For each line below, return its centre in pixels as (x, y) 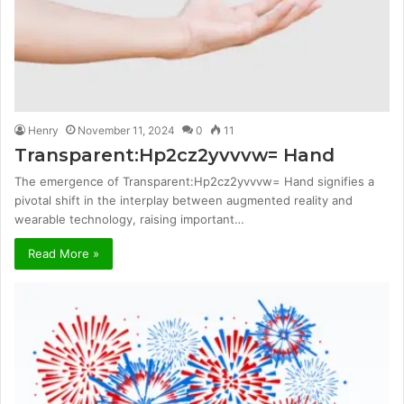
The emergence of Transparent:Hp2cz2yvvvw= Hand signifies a (194, 182)
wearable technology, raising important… (129, 220)
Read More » (64, 254)
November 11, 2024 (126, 131)
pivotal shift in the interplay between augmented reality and (184, 201)
